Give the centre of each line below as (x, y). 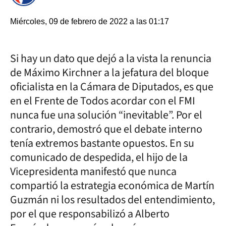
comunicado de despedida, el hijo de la (99, 157)
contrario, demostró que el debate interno (106, 129)
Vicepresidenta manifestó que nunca (93, 172)
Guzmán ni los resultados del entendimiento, (112, 200)
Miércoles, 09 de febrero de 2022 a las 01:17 (90, 21)
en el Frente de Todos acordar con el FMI (103, 101)
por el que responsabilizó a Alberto (90, 214)
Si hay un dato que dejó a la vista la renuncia (111, 59)
